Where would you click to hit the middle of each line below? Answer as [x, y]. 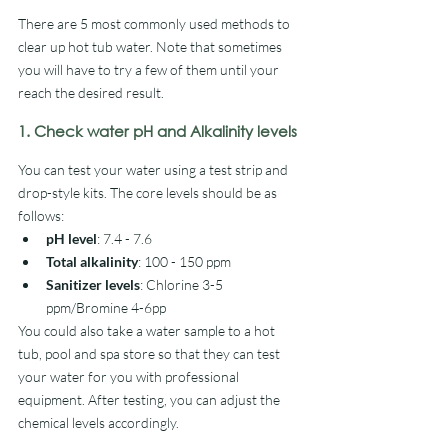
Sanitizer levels [93, 284]
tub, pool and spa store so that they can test [150, 353]
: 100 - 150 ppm [184, 261]
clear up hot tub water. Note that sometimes [151, 46]
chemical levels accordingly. [101, 422]
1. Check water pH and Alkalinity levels [157, 131]
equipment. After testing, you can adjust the [150, 399]
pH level [71, 238]
